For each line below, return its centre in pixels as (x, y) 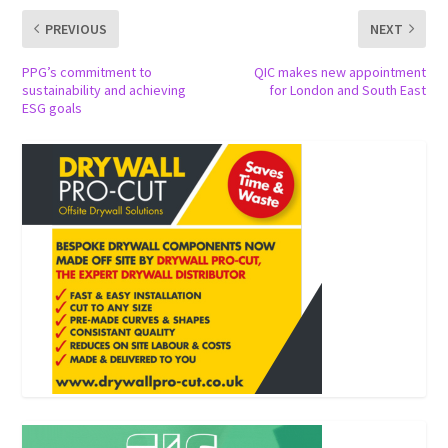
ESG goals (52, 107)
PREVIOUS (76, 28)
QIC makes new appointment (339, 71)
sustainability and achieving (104, 89)
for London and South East (347, 89)
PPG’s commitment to (87, 71)
